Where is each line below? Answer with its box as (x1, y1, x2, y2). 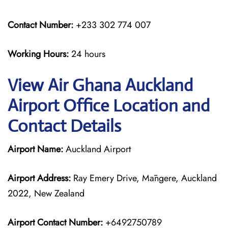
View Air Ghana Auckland (8, 75, 193, 96)
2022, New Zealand (8, 187, 84, 200)
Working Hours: (8, 47, 71, 61)
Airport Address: (8, 172, 71, 185)
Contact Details (8, 116, 121, 136)
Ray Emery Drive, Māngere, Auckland (71, 172, 217, 185)
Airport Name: (8, 142, 63, 156)
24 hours (71, 47, 105, 61)
